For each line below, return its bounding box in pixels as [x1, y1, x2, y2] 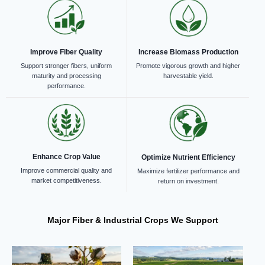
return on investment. [157, 177, 219, 185]
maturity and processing [31, 72, 101, 79]
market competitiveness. [31, 177, 102, 185]
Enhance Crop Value [32, 153, 101, 161]
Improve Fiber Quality [30, 47, 103, 56]
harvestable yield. [163, 72, 214, 79]
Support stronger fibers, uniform [21, 62, 112, 69]
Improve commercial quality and [21, 167, 112, 174]
